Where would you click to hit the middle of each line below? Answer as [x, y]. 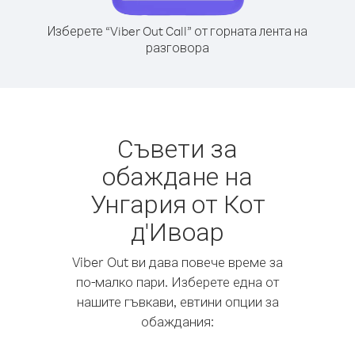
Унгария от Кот [177, 203]
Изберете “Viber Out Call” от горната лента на [177, 31]
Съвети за [177, 148]
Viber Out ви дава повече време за [177, 262]
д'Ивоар [177, 231]
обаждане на [177, 176]
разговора [177, 48]
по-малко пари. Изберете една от [177, 282]
